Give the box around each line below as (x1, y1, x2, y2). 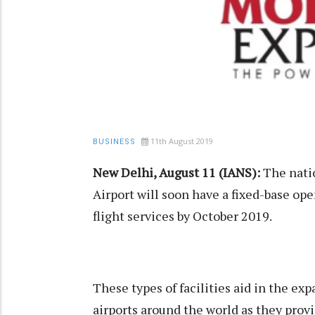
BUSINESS (93, 137, 136, 147)
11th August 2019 (150, 136, 213, 147)
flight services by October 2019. (93, 207, 272, 225)
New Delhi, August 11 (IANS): (93, 164, 263, 181)
